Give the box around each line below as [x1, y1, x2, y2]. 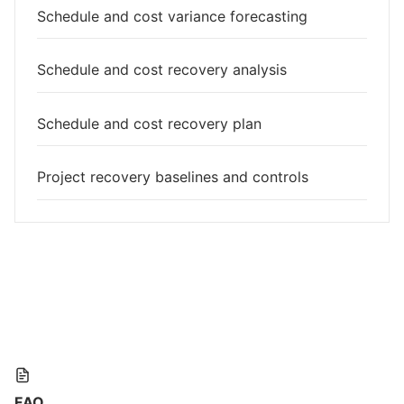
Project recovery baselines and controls [37, 168, 308, 187]
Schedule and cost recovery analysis [37, 60, 287, 79]
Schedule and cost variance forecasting [37, 6, 308, 25]
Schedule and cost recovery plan [37, 114, 262, 133]
